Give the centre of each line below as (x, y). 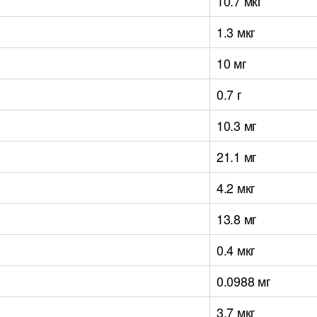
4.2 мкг (236, 188)
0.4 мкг (236, 250)
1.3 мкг (236, 32)
